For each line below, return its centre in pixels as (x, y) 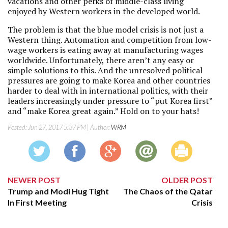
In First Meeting (37, 202)
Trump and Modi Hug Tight (58, 191)
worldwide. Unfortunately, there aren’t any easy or (101, 60)
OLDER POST (187, 180)
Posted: (18, 127)
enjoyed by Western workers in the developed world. (104, 11)
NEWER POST (34, 180)
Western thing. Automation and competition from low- (110, 40)
